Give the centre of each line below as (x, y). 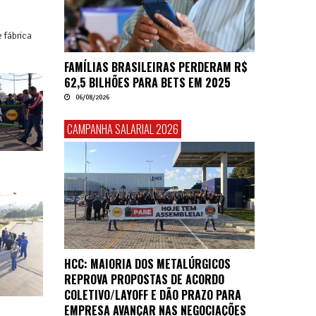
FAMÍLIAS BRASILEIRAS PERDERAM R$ (156, 67)
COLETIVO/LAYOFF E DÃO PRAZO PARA (153, 294)
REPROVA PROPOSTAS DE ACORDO (144, 279)
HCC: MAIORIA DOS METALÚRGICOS (147, 263)
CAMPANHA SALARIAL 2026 (123, 129)
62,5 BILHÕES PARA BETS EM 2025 (147, 82)
